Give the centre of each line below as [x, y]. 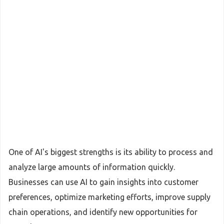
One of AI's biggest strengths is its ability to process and [111, 152]
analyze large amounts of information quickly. [92, 167]
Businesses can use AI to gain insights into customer [103, 182]
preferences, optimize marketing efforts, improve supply [109, 197]
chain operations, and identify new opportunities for [103, 212]
